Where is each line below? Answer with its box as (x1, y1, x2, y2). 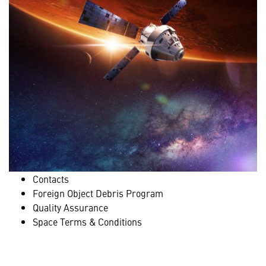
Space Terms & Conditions (33, 215, 142, 228)
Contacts (33, 172, 69, 185)
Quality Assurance (33, 201, 108, 214)
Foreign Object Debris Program (33, 186, 163, 199)
